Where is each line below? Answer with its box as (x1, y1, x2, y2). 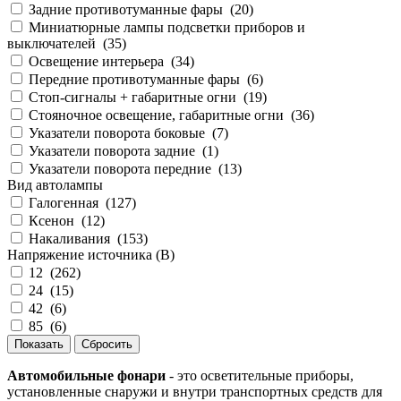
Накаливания (29, 231, 110, 247)
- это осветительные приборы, (166, 368, 354, 384)
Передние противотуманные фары (29, 72, 240, 88)
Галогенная (29, 195, 98, 211)
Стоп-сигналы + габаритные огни (29, 90, 236, 106)
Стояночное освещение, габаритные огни (29, 107, 284, 124)
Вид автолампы (7, 177, 103, 193)
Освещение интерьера (29, 54, 164, 70)
